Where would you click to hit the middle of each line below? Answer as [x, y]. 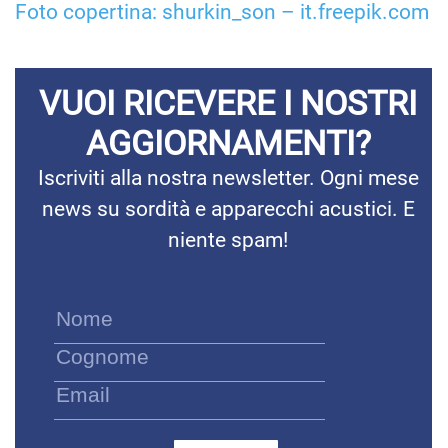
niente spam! [228, 239]
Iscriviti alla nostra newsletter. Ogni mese [228, 177]
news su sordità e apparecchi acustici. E [228, 208]
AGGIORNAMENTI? [228, 142]
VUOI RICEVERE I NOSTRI [228, 102]
